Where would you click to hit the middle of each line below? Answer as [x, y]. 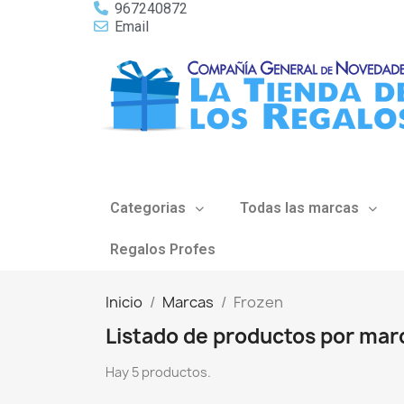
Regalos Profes [163, 249]
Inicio [124, 302]
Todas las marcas [299, 208]
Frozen [258, 302]
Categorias [148, 208]
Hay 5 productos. [158, 372]
